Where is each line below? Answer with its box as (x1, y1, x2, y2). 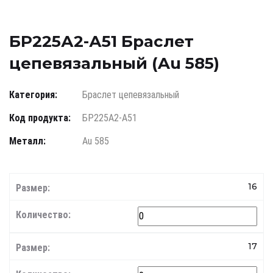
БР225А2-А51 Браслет (9, 32, 194, 52)
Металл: (9, 135, 46, 147)
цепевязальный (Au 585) (9, 54, 219, 74)
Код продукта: (9, 112, 71, 124)
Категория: (9, 89, 57, 101)
